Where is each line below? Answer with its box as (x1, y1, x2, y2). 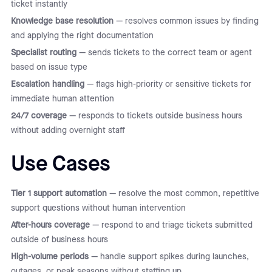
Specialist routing (10, 47, 76, 58)
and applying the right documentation (10, 30, 154, 41)
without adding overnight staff (10, 125, 125, 135)
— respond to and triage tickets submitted (89, 220, 253, 230)
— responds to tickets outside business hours (66, 110, 242, 121)
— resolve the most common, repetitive (106, 188, 259, 199)
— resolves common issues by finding (113, 16, 259, 26)
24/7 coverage (10, 110, 67, 121)
